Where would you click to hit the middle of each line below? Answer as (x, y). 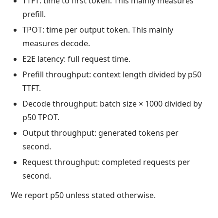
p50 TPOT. (41, 118)
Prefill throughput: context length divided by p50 (112, 75)
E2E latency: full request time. (77, 59)
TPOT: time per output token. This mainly (98, 30)
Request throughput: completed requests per (107, 162)
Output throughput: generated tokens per (101, 133)
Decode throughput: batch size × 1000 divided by (112, 104)
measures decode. (56, 44)
